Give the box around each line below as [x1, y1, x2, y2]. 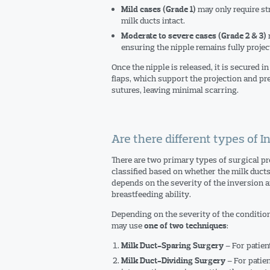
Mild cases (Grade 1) [121, 4, 196, 14]
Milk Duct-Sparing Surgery [121, 240, 224, 251]
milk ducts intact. [121, 15, 185, 26]
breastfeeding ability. [111, 189, 191, 199]
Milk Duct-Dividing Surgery [121, 256, 225, 266]
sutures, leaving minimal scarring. [111, 84, 239, 95]
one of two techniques [143, 221, 227, 231]
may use [111, 220, 144, 231]
